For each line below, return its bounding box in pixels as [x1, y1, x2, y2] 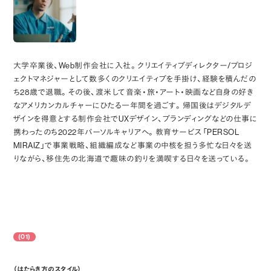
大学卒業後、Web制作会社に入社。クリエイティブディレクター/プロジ [13, 60, 253, 71]
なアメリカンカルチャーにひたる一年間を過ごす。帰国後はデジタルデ [13, 100, 252, 111]
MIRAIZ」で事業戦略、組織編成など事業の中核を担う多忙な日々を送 [13, 140, 252, 151]
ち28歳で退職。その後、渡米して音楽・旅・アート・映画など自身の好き [13, 87, 254, 97]
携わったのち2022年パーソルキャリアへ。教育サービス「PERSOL [13, 127, 240, 137]
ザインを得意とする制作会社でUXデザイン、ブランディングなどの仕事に [13, 114, 258, 124]
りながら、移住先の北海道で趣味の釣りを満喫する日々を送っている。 [13, 154, 252, 164]
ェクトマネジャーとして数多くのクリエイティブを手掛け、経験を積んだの [13, 74, 256, 84]
